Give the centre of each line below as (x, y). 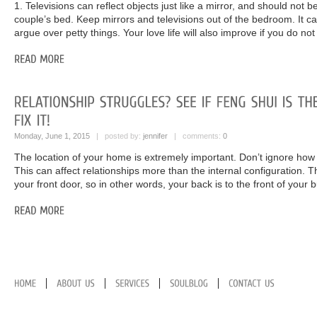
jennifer (155, 136)
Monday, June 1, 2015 (52, 136)
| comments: (195, 136)
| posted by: (116, 136)
